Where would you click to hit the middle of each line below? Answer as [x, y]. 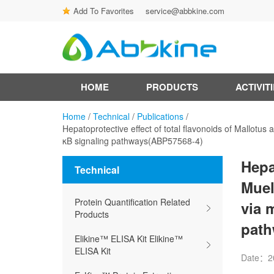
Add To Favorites [104, 11]
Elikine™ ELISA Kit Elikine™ [129, 239]
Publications [160, 116]
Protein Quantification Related [132, 202]
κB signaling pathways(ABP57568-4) [133, 141]
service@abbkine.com [185, 11]
